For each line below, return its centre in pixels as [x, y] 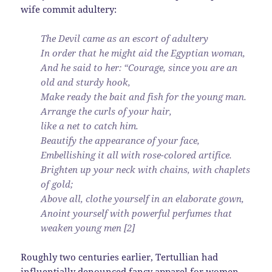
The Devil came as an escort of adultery [125, 39]
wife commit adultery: [69, 9]
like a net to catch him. [90, 126]
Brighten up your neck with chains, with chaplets [146, 170]
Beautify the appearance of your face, [121, 141]
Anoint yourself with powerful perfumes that [137, 213]
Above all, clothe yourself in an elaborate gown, [143, 199]
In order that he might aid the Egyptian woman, [143, 53]
